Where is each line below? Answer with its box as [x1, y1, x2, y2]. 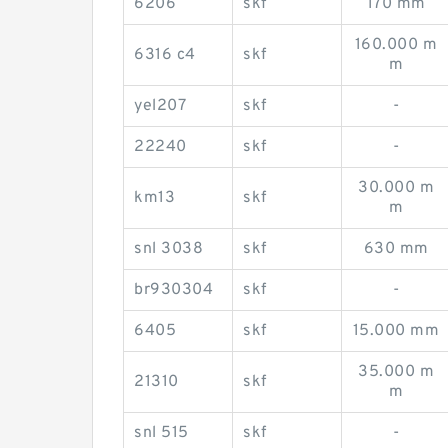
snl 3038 [134, 238, 203, 259]
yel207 [134, 95, 186, 116]
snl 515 [134, 422, 189, 443]
